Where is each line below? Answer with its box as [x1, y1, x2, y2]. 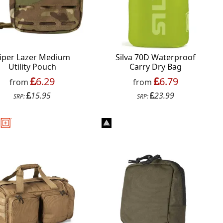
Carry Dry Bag [129, 61, 182, 73]
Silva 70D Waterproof [115, 52, 196, 63]
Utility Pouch [8, 61, 56, 73]
